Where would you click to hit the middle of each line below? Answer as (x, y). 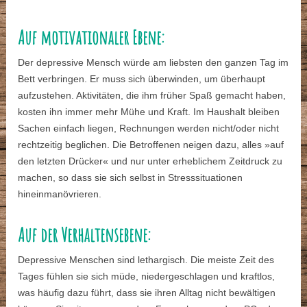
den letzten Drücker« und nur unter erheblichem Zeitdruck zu (150, 161)
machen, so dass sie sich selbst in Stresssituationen (131, 178)
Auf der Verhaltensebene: (85, 235)
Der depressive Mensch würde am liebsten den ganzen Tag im (153, 63)
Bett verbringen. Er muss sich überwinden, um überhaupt (142, 79)
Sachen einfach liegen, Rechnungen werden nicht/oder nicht (149, 128)
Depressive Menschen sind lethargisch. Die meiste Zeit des (146, 260)
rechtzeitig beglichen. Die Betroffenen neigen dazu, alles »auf (151, 145)
